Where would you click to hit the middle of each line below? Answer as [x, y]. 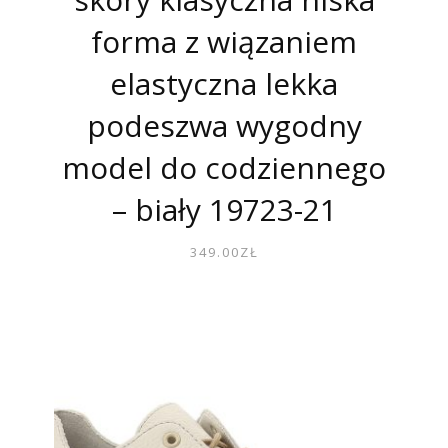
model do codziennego [224, 167]
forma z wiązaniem [224, 41]
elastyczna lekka [224, 83]
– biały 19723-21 [224, 209]
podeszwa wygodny [224, 125]
